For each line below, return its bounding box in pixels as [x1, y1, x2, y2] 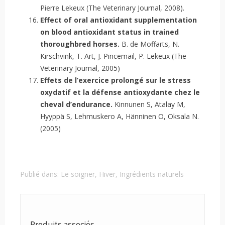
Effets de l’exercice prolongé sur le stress [40, 75, 191, 85]
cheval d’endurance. [40, 99, 113, 109]
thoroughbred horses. [40, 39, 120, 49]
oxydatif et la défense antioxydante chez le [40, 87, 200, 97]
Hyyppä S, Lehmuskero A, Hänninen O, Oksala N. [40, 111, 199, 122]
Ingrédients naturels [120, 169, 184, 179]
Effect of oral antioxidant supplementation [40, 15, 197, 25]
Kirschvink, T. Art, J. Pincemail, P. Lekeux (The [40, 51, 186, 61]
